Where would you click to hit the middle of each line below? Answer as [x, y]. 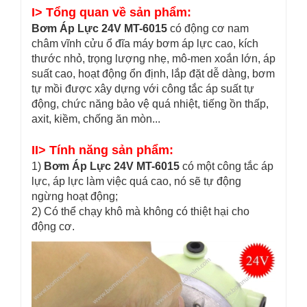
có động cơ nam [208, 28]
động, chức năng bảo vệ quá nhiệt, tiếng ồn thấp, [150, 104]
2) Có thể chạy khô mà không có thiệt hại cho [140, 211]
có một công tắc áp [226, 166]
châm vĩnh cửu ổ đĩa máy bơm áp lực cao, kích [145, 44]
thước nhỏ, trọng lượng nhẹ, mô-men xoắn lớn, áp [153, 59]
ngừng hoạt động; [75, 196]
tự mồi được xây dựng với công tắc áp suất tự [143, 89]
